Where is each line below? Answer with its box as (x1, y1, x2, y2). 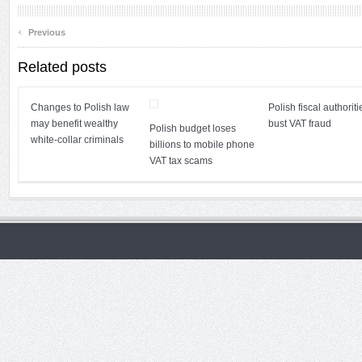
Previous (26, 27, 65, 37)
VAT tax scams (149, 155, 213, 166)
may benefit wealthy (31, 118, 118, 129)
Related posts (18, 59, 107, 75)
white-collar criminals (31, 134, 124, 145)
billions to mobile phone (149, 139, 255, 150)
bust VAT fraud (268, 118, 331, 129)
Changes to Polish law (31, 102, 129, 113)
